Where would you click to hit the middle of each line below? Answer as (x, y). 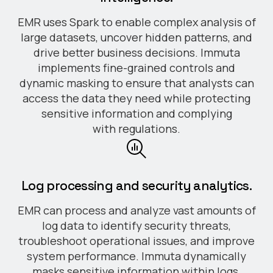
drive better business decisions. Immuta (136, 52)
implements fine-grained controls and (136, 68)
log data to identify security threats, (136, 225)
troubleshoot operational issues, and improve (136, 241)
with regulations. (136, 129)
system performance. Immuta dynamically (136, 256)
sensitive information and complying (136, 113)
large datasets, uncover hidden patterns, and (136, 37)
